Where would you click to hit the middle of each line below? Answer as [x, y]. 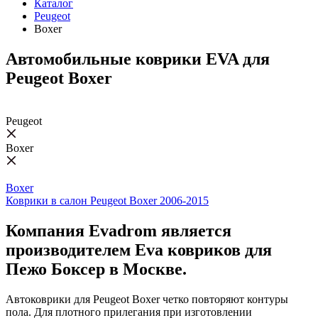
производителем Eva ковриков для [139, 250]
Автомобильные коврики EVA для [138, 59]
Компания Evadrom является [119, 230]
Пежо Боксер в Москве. [96, 269]
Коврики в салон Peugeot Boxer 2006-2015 [107, 200]
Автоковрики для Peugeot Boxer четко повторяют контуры [147, 299]
